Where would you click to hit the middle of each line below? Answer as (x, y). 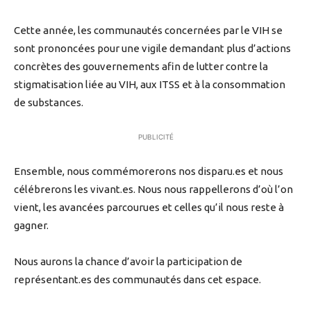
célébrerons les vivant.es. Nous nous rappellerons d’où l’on (153, 190)
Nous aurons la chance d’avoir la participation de (128, 262)
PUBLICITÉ (155, 137)
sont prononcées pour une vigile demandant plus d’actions (152, 49)
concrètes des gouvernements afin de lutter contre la (141, 67)
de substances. (49, 103)
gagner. (31, 226)
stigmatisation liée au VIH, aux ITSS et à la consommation (150, 85)
